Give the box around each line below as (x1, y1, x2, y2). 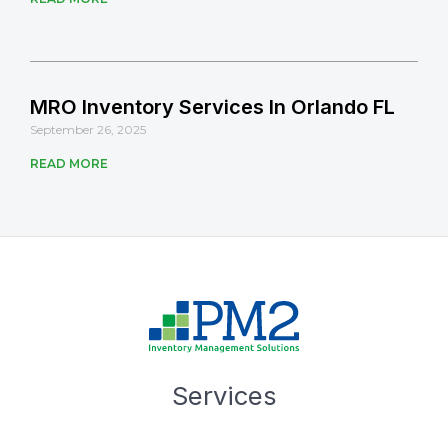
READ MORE (30, 155, 108, 171)
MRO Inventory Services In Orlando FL (30, 94, 395, 119)
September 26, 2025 (30, 121, 146, 137)
